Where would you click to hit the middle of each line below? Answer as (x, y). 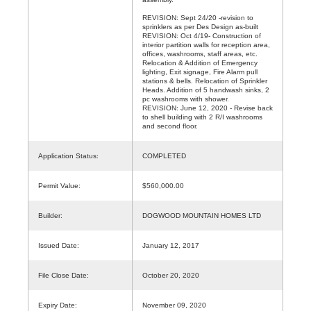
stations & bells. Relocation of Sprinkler (205, 81)
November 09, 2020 (174, 305)
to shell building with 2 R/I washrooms (202, 117)
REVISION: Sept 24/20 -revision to (198, 17)
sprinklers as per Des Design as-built (200, 26)
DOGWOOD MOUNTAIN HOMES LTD (202, 215)
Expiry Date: (58, 305)
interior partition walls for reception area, (206, 44)
